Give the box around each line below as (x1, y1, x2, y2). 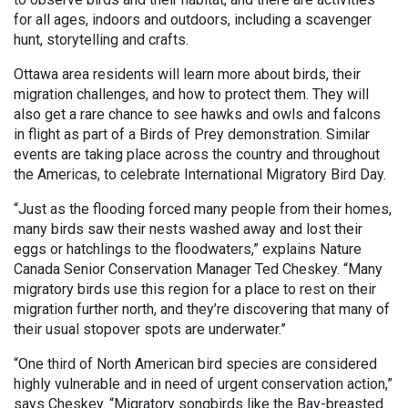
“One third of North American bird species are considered (14, 355, 377, 372)
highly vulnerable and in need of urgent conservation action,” (14, 375, 393, 393)
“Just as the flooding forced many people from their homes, (14, 200, 392, 218)
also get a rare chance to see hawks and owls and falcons (14, 106, 381, 123)
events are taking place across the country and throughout (14, 146, 380, 163)
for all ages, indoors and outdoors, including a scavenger (14, 11, 372, 28)
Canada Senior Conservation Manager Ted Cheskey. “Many (14, 260, 382, 278)
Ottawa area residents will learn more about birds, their (14, 66, 361, 83)
